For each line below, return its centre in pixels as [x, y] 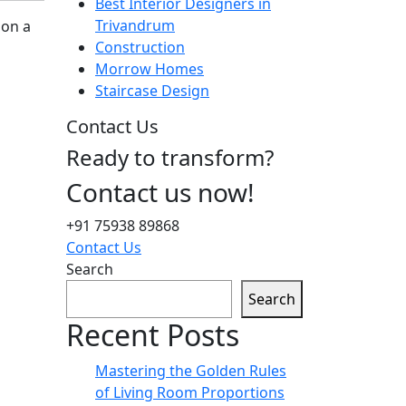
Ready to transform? [170, 158]
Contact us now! [160, 193]
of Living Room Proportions [190, 393]
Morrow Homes [150, 69]
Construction [140, 48]
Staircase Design [152, 91]
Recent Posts [153, 335]
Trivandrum [135, 26]
